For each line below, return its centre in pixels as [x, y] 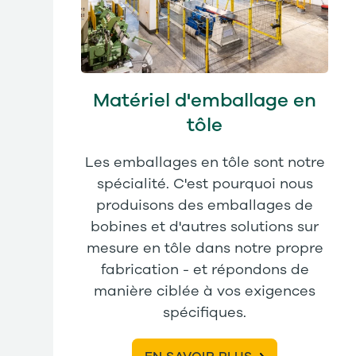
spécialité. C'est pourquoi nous [205, 185]
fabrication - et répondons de [205, 271]
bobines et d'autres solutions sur [205, 228]
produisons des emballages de [205, 206]
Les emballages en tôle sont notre [205, 163]
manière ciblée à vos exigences [205, 292]
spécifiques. [205, 313]
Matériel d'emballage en [205, 101]
